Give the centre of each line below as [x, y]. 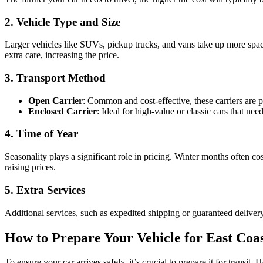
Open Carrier [55, 100]
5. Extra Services [45, 190]
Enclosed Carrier [63, 111]
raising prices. [30, 167]
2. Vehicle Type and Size [63, 22]
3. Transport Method [55, 78]
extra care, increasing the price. [62, 55]
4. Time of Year [41, 134]
